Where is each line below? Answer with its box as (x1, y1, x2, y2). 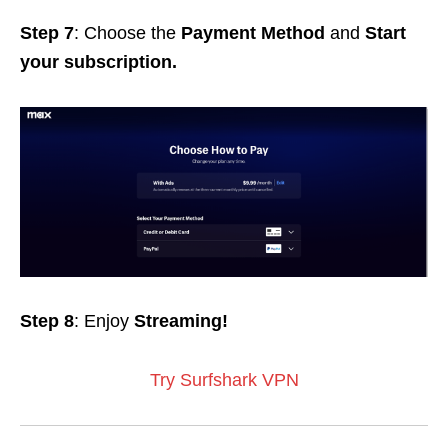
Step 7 (20, 23, 74, 44)
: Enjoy (74, 310, 134, 331)
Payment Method (181, 23, 330, 44)
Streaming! (134, 310, 228, 331)
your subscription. (20, 52, 182, 73)
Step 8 (20, 310, 74, 331)
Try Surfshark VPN (149, 369, 299, 390)
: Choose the (74, 23, 181, 44)
